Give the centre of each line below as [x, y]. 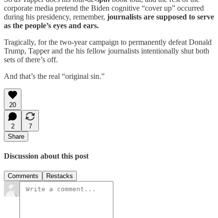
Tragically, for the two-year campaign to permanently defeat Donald [108, 42]
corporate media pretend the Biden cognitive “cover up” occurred [104, 8]
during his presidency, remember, [55, 17]
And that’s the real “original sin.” [54, 76]
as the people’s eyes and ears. [51, 25]
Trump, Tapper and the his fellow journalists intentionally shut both [107, 51]
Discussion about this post [46, 156]
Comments [23, 176]
